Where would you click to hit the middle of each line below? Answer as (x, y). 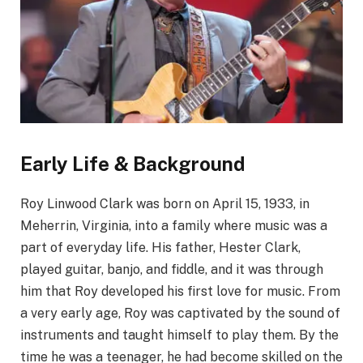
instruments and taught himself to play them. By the (179, 335)
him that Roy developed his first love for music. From (180, 292)
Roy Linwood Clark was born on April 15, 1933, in (165, 204)
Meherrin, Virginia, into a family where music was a (174, 226)
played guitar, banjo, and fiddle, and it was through (172, 270)
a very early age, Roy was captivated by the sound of (180, 314)
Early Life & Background (133, 164)
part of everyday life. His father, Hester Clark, (160, 248)
